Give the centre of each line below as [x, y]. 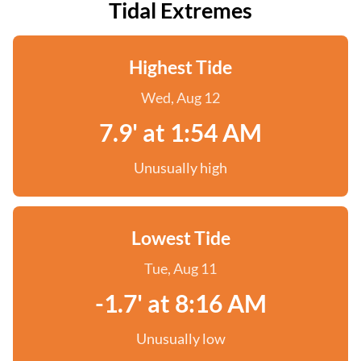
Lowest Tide [180, 238]
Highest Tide [180, 67]
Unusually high [180, 168]
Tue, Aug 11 [180, 268]
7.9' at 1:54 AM [180, 132]
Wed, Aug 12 [180, 98]
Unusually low [180, 338]
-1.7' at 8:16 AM [180, 303]
